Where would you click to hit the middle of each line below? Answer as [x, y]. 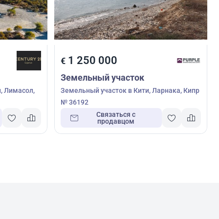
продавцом [116, 121]
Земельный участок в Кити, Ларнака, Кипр [130, 90]
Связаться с [116, 114]
